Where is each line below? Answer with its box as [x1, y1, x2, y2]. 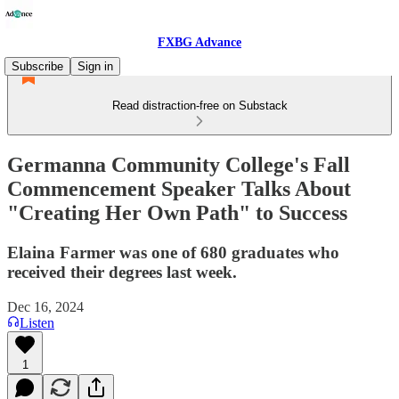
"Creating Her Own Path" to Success [7, 200, 347, 224]
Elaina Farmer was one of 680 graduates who [7, 242, 339, 262]
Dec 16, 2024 [7, 298, 84, 314]
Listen [20, 314, 54, 330]
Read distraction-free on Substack [111, 99, 288, 112]
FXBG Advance [158, 36, 241, 49]
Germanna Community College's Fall [7, 152, 350, 176]
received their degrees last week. [7, 262, 237, 281]
